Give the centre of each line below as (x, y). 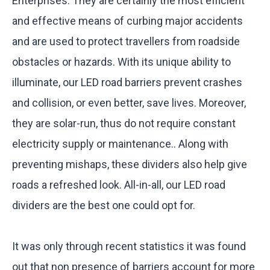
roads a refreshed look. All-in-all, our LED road (119, 185)
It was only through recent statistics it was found (129, 246)
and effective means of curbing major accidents (127, 21)
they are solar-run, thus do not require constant (124, 123)
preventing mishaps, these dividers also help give (130, 164)
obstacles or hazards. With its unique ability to (121, 62)
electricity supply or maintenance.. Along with (120, 144)
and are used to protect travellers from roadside (126, 41)
